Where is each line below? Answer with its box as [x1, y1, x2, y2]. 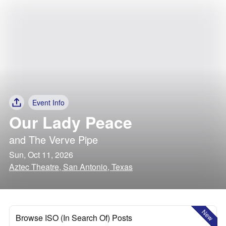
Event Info [32, 97, 65, 107]
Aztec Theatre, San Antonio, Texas [9, 161, 133, 173]
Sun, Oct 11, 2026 [9, 149, 73, 160]
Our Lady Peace [9, 110, 132, 134]
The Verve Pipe [29, 132, 98, 147]
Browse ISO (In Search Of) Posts [16, 212, 132, 223]
